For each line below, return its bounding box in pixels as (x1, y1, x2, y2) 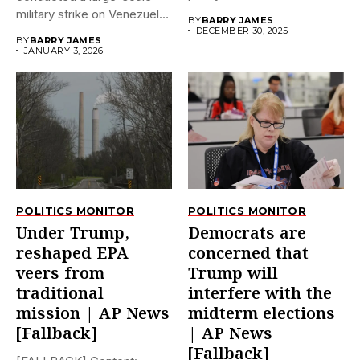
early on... (16, 23, 69, 39)
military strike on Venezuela (16, 6, 166, 22)
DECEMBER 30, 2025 (196, 24, 288, 36)
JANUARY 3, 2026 (24, 44, 104, 56)
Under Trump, (16, 223, 129, 246)
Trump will (188, 263, 278, 286)
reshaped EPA (16, 243, 129, 266)
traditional (16, 283, 104, 306)
